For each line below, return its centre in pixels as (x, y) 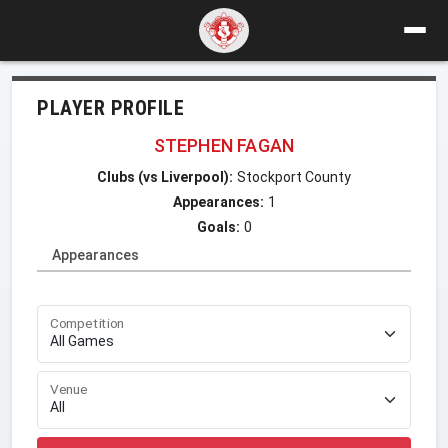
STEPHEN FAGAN (224, 145)
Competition (87, 323)
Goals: (218, 226)
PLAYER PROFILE (110, 107)
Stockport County (294, 176)
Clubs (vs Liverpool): (165, 176)
